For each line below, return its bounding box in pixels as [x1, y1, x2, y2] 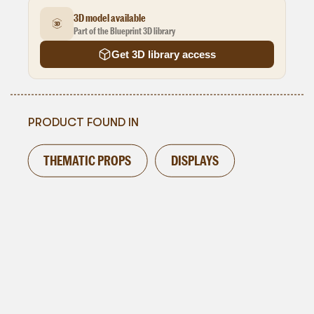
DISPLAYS [170, 151, 219, 169]
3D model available [74, 10, 146, 25]
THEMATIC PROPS [43, 151, 132, 169]
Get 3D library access [111, 48, 216, 60]
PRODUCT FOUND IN [27, 116, 139, 130]
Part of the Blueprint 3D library [74, 24, 176, 36]
